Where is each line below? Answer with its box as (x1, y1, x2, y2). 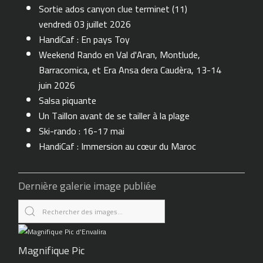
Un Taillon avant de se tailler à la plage (39, 107, 190, 125)
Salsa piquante (39, 92, 97, 110)
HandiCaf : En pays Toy (39, 31, 130, 49)
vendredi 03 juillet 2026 (39, 15, 131, 33)
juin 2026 (39, 76, 76, 95)
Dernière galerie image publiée (18, 176, 157, 196)
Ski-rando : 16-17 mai (39, 122, 125, 140)
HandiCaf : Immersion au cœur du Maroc (39, 137, 197, 156)
